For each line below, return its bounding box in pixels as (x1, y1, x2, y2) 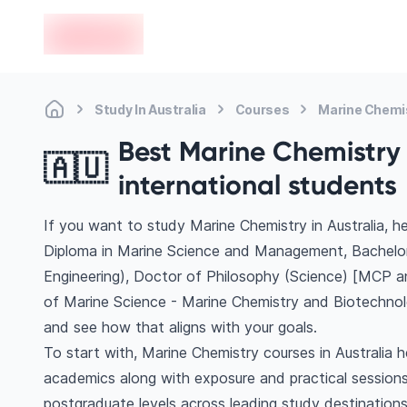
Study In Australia (94, 101, 206, 117)
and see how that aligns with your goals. (44, 318, 317, 336)
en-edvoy (43, 14, 108, 33)
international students (118, 168, 397, 202)
